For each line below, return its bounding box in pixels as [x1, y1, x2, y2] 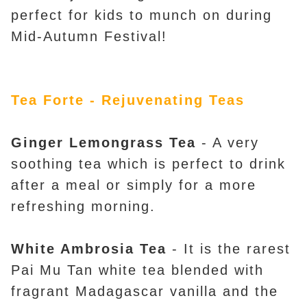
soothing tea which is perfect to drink [11, 156, 286, 172]
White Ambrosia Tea [11, 241, 167, 257]
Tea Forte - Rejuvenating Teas [11, 93, 245, 108]
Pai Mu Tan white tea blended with [11, 262, 264, 278]
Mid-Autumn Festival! [11, 29, 173, 45]
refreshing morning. [11, 199, 156, 214]
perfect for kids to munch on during [11, 8, 272, 23]
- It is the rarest [167, 241, 291, 257]
